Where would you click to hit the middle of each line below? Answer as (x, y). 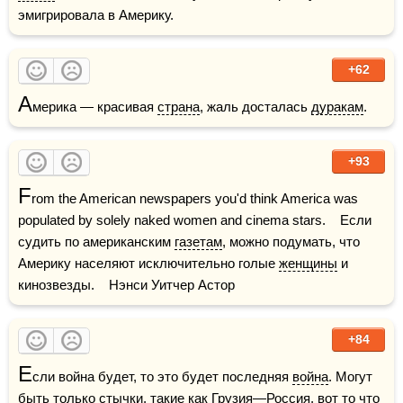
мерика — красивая (95, 107)
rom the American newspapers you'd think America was (195, 198)
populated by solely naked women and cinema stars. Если (195, 220)
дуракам (337, 107)
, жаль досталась (255, 107)
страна (179, 107)
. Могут (350, 376)
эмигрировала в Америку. (96, 15)
